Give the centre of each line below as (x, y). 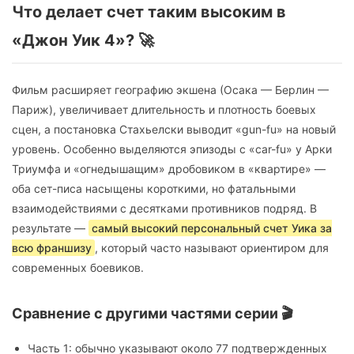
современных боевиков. (78, 268)
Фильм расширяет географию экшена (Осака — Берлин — (170, 90)
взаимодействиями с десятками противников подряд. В (164, 209)
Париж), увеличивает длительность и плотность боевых (164, 110)
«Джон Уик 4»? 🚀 (83, 41)
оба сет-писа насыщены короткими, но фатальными (154, 189)
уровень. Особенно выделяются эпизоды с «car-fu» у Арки (172, 149)
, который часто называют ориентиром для (212, 248)
